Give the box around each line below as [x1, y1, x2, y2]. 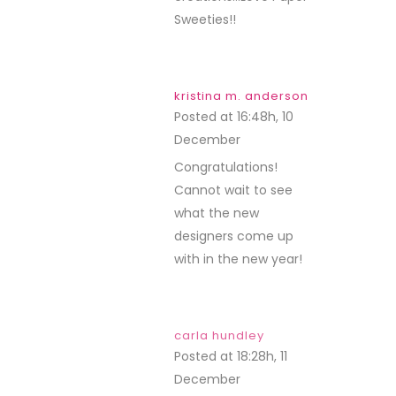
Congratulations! [174, 158, 278, 176]
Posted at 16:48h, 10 [174, 108, 293, 126]
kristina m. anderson [174, 88, 308, 104]
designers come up [174, 227, 293, 245]
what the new [174, 204, 259, 222]
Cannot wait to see [174, 181, 293, 199]
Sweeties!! [174, 11, 236, 28]
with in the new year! [174, 250, 302, 268]
